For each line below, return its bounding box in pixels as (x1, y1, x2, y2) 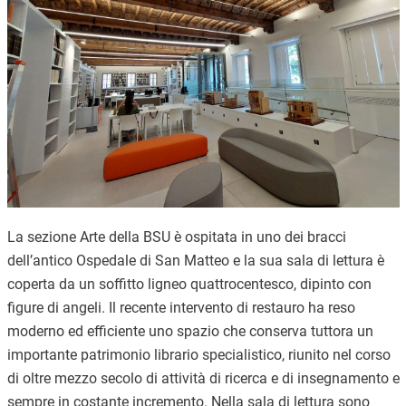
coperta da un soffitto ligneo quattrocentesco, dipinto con (6, 275, 372, 294)
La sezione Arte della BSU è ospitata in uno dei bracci (6, 228, 346, 246)
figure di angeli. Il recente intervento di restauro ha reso (6, 299, 355, 317)
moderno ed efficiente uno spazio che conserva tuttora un (6, 323, 373, 341)
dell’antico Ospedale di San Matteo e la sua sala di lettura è (6, 252, 384, 270)
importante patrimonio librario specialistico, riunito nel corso (6, 346, 391, 364)
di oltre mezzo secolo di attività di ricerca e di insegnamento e (6, 370, 400, 388)
